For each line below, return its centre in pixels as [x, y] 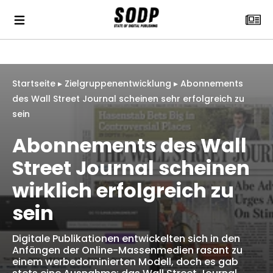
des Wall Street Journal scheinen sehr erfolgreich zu [128, 99]
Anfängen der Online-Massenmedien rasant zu [127, 250]
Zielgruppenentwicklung [118, 83]
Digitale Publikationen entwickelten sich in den [126, 239]
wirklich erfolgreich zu [123, 190]
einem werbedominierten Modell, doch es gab [125, 262]
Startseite [34, 83]
